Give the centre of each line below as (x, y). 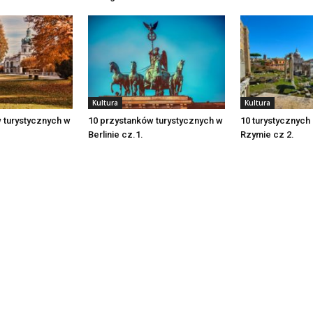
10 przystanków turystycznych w (155, 121)
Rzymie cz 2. (267, 135)
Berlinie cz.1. (116, 135)
